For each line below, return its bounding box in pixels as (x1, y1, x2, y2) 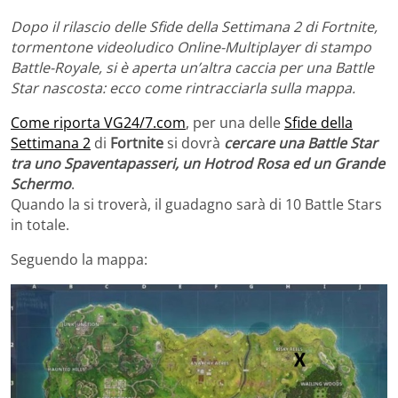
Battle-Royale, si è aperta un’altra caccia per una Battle (11, 58, 374, 78)
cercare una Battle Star (224, 133, 378, 154)
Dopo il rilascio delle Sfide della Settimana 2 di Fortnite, (11, 17, 378, 37)
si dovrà (163, 133, 224, 154)
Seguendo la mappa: (11, 250, 147, 270)
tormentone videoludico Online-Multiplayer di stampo (11, 37, 371, 58)
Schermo (11, 174, 71, 195)
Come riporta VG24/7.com (11, 113, 186, 133)
